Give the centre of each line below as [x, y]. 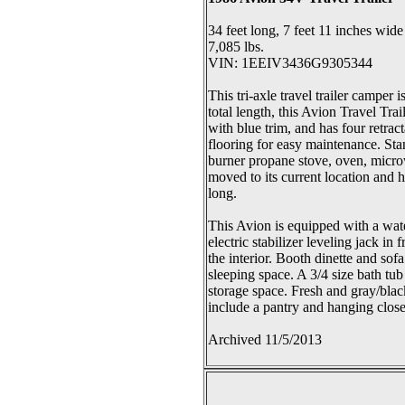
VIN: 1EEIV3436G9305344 [290, 63]
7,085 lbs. [236, 47]
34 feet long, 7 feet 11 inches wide [306, 30]
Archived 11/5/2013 [265, 339]
